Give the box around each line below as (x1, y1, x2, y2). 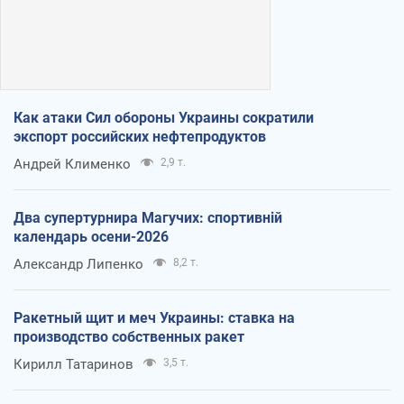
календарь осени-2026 (14, 227, 169, 245)
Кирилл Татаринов (14, 355, 133, 372)
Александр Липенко (14, 255, 143, 272)
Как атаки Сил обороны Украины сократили (14, 108, 314, 126)
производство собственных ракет (14, 327, 244, 345)
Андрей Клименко (14, 155, 131, 172)
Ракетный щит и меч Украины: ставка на (14, 308, 295, 326)
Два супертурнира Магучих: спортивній (14, 208, 282, 226)
